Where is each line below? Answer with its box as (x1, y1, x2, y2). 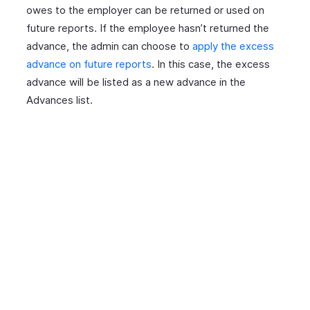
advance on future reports (26, 57, 152, 71)
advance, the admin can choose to (26, 39, 192, 53)
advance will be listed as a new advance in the (26, 75, 246, 89)
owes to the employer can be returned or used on (26, 3, 264, 17)
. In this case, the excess (152, 57, 270, 71)
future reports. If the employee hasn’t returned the (26, 21, 269, 35)
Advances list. (26, 93, 93, 107)
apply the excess (192, 39, 274, 53)
